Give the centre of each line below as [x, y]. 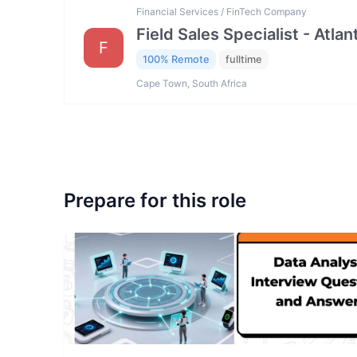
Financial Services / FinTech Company [222, 11]
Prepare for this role [155, 201]
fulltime [244, 59]
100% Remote [176, 59]
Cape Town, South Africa [192, 84]
